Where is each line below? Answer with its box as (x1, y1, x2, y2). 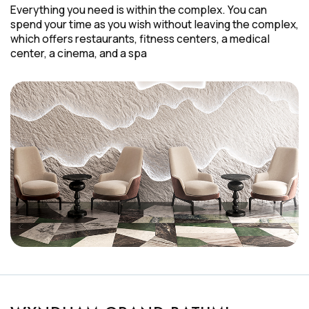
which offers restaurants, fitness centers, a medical (10, 30, 270, 46)
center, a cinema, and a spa (10, 45, 147, 61)
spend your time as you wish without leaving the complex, (10, 16, 299, 32)
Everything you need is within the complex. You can (10, 1, 267, 17)
